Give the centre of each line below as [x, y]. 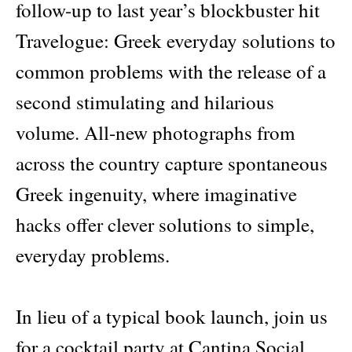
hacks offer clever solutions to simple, [165, 225]
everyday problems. [93, 255]
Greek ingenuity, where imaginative [156, 194]
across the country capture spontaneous [172, 163]
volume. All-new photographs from [155, 133]
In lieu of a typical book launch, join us [172, 317]
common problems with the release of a [171, 71]
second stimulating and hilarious [145, 102]
